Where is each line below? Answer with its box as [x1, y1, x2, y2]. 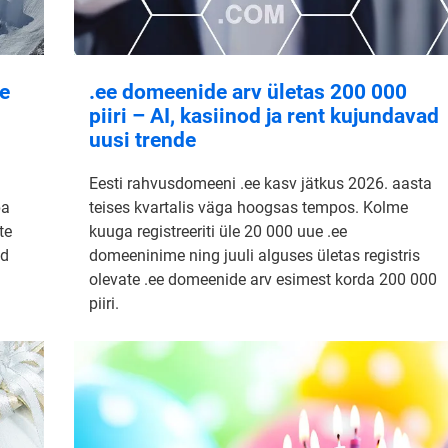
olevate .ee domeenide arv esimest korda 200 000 [89, 270, 437, 290]
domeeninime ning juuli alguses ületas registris [89, 246, 420, 266]
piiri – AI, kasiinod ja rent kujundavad [89, 104, 439, 129]
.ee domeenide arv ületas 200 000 [89, 80, 407, 105]
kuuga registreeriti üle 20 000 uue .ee [89, 222, 347, 242]
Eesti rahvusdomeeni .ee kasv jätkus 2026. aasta [89, 174, 432, 194]
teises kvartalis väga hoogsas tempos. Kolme [89, 198, 408, 218]
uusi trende [89, 128, 196, 153]
